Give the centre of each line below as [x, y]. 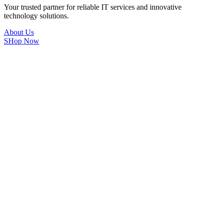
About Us [19, 32]
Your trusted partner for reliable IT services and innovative [93, 7]
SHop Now [22, 41]
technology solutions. [36, 15]
